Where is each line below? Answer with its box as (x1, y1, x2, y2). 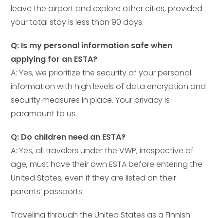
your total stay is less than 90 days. (11, 16, 144, 28)
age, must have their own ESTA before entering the (11, 158, 203, 170)
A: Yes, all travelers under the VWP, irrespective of (11, 145, 194, 156)
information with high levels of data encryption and (11, 80, 206, 92)
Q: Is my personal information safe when (11, 39, 173, 51)
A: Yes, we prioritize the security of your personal (11, 67, 192, 78)
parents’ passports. (11, 185, 84, 197)
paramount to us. (11, 108, 77, 119)
